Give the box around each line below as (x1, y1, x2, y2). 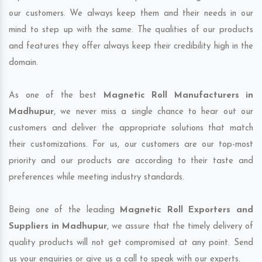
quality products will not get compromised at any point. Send (9, 239, 253, 248)
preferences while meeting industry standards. (9, 173, 184, 182)
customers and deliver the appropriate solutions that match (9, 124, 253, 133)
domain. (9, 58, 38, 68)
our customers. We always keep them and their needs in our (9, 9, 253, 19)
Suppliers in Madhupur (9, 222, 108, 232)
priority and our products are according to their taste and (9, 157, 253, 166)
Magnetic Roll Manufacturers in (103, 91, 253, 101)
